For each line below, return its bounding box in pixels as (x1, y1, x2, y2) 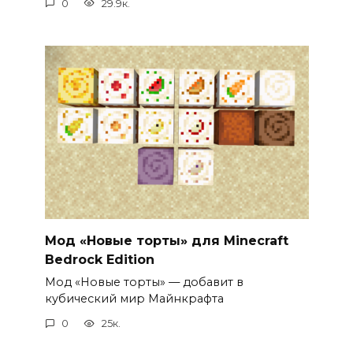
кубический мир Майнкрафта (44, 291, 224, 306)
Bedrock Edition (44, 251, 154, 267)
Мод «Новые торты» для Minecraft (44, 232, 288, 248)
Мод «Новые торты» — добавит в (44, 274, 243, 289)
